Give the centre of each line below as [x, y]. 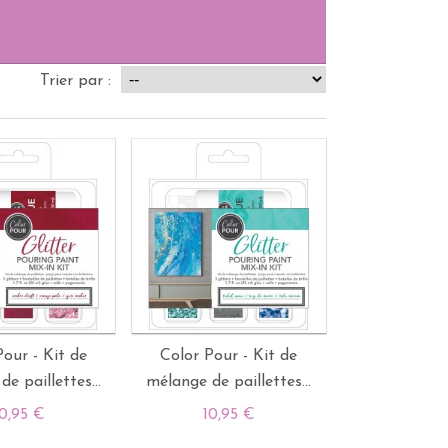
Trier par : [78, 81]
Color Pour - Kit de [229, 355]
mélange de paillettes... [229, 381]
